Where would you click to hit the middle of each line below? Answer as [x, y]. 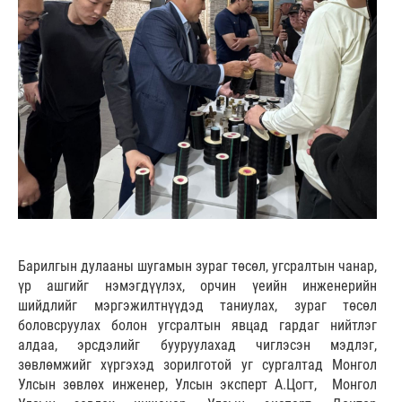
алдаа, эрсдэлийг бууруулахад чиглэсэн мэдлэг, [197, 345]
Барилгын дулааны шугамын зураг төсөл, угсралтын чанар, [197, 267]
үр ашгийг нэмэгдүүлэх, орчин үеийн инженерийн [197, 286]
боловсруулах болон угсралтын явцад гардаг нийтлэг [197, 326]
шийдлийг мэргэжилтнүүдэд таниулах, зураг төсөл [197, 306]
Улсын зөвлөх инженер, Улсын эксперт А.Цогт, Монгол [197, 385]
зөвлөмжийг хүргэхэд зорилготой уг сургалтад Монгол [197, 365]
